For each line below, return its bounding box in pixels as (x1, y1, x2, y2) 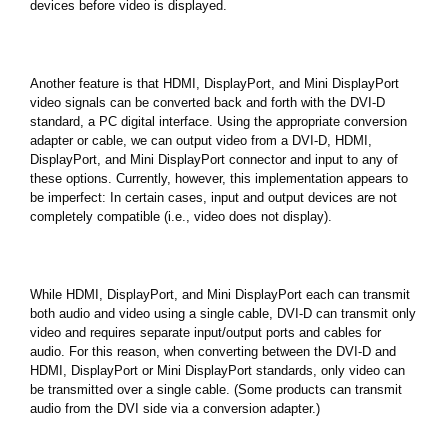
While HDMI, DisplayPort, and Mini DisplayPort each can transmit (30, 286, 410, 302)
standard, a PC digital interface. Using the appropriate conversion (30, 113, 407, 129)
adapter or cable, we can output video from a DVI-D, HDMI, (30, 132, 372, 148)
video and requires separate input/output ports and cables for (30, 324, 381, 340)
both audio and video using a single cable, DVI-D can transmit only (30, 305, 416, 321)
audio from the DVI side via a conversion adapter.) (30, 400, 320, 416)
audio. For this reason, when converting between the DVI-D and (30, 343, 396, 359)
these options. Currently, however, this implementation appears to (30, 170, 408, 186)
